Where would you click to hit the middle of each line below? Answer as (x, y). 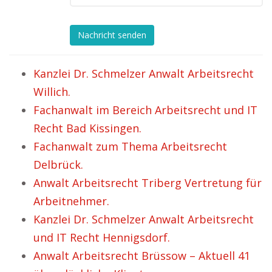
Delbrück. (58, 165)
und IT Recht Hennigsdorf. (102, 237)
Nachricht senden (112, 35)
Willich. (52, 92)
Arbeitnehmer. (71, 201)
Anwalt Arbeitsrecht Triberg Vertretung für (148, 183)
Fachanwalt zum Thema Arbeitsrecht (130, 146)
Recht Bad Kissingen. (87, 128)
